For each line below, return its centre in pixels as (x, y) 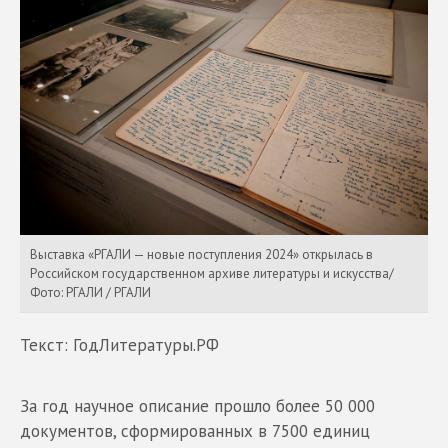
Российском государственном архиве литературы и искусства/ (212, 273)
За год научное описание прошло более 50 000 (197, 406)
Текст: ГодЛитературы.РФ (119, 345)
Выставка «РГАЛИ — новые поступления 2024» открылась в (201, 254)
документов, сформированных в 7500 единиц (195, 431)
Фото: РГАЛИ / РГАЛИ (90, 292)
